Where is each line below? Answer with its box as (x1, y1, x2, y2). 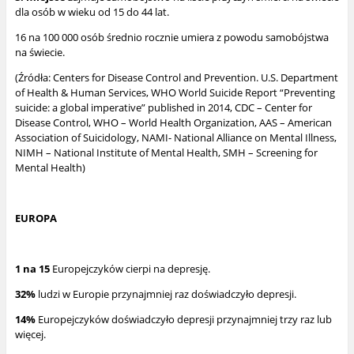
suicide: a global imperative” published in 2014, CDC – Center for (14, 100, 312, 115)
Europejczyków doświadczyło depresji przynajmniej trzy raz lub (35, 312, 332, 327)
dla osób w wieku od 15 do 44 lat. (14, 5, 169, 20)
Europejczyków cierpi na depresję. (49, 262, 210, 277)
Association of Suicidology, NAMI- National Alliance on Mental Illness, (14, 130, 337, 145)
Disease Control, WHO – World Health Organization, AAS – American (14, 115, 332, 130)
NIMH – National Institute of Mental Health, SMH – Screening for (14, 145, 318, 160)
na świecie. (14, 45, 65, 60)
